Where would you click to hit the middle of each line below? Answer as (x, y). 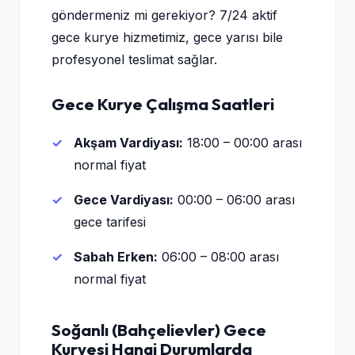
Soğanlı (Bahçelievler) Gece (159, 330)
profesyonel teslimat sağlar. (134, 59)
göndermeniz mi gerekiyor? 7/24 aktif (164, 15)
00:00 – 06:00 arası (234, 200)
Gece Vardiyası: (124, 200)
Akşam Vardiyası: (128, 143)
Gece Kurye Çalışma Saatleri (163, 104)
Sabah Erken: (116, 257)
